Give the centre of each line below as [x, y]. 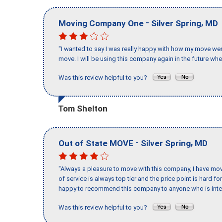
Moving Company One [101, 23]
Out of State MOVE [96, 143]
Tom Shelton [83, 108]
